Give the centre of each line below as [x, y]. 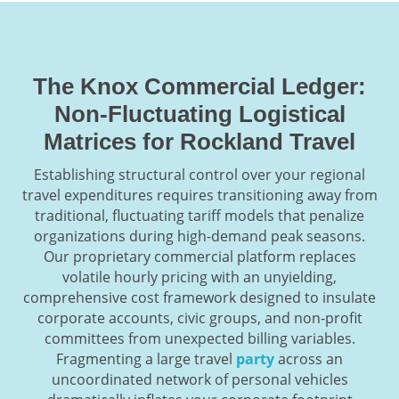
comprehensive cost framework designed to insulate [199, 297]
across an [309, 358]
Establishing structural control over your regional [199, 174]
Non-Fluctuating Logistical [199, 114]
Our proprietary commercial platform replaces [199, 256]
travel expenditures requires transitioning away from [199, 195]
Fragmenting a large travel [146, 358]
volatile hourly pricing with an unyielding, [199, 277]
